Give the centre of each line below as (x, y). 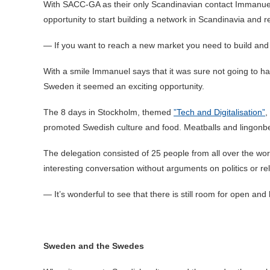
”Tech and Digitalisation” (219, 112)
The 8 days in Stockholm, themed (108, 112)
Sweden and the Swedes (94, 246)
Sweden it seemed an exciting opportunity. (124, 86)
